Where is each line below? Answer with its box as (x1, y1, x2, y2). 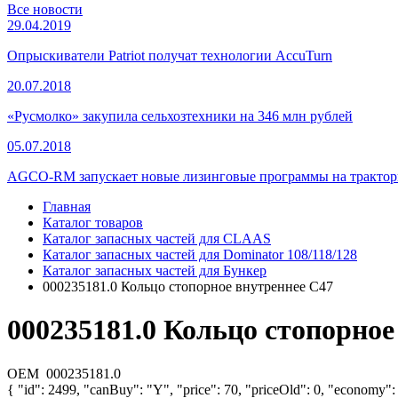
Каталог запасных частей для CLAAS (43, 230, 271, 246)
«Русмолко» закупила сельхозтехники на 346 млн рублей (7, 107, 353, 123)
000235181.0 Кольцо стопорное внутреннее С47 (43, 278, 333, 294)
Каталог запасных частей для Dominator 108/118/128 (43, 246, 357, 262)
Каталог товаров (43, 214, 143, 230)
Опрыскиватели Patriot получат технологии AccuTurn (7, 47, 332, 63)
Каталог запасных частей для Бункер (43, 262, 267, 278)
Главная (43, 198, 91, 214)
